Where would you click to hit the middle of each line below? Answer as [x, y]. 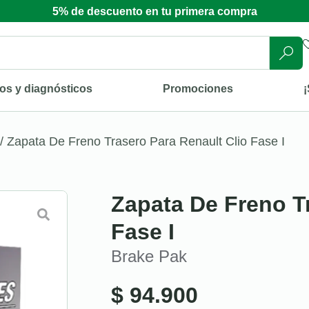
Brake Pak [149, 256]
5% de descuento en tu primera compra [154, 11]
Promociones [198, 88]
